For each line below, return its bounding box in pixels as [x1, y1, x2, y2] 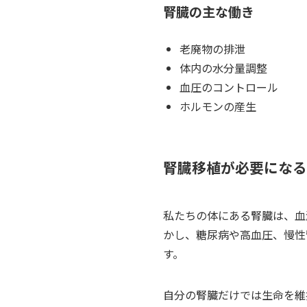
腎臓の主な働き [163, 2, 254, 22]
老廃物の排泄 [180, 40, 245, 58]
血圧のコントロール [180, 79, 278, 96]
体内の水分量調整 [180, 60, 267, 77]
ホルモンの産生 [180, 98, 256, 115]
